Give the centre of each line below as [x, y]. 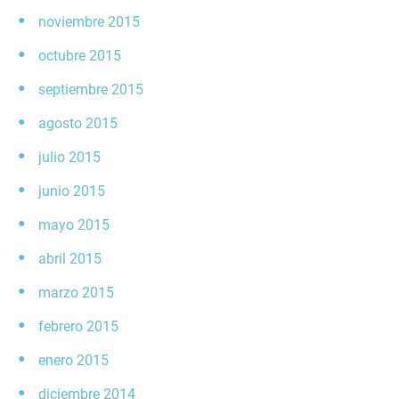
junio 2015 [72, 191]
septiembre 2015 [91, 90]
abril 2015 [70, 259]
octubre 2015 [80, 56]
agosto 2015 [78, 124]
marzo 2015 [76, 293]
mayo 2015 [74, 225]
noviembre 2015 [89, 22]
